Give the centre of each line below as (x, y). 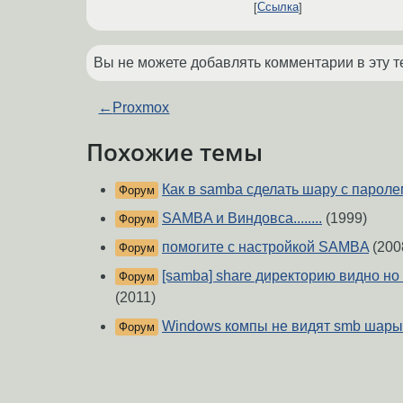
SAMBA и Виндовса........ (242, 219)
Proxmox (141, 107)
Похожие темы (175, 152)
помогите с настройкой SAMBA (265, 247)
